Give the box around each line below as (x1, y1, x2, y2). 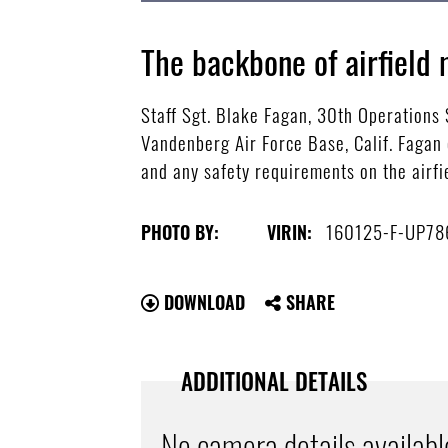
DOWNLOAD (159, 288, 246, 315)
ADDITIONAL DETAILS (181, 363, 368, 398)
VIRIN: (267, 218, 313, 245)
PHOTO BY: (141, 218, 220, 245)
